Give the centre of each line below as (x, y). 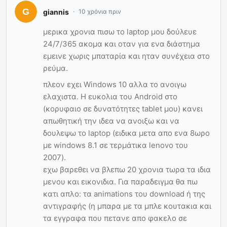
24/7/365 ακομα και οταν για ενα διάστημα (122, 44)
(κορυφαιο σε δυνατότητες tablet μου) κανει (123, 109)
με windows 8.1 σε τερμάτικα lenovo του (116, 145)
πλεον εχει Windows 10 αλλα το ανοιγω (115, 85)
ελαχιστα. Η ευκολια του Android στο (110, 97)
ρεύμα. (55, 68)
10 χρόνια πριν (100, 12)
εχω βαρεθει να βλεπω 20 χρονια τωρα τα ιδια (127, 170)
